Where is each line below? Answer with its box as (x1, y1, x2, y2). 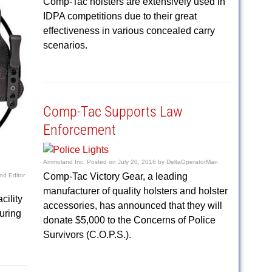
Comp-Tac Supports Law (42, 103, 183, 120)
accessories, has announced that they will (42, 200, 222, 211)
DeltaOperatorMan (166, 158, 218, 165)
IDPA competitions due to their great (42, 11, 197, 21)
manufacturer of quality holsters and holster (42, 186, 228, 196)
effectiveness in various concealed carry (42, 25, 215, 36)
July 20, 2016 (117, 158, 156, 165)
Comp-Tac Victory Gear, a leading (42, 171, 188, 182)
